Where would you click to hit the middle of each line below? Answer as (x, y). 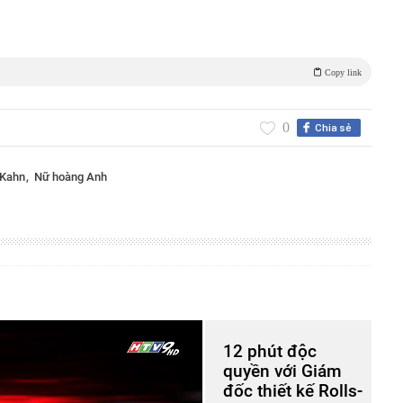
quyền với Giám (282, 371)
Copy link (342, 72)
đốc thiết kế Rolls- (293, 390)
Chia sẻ (333, 127)
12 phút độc (270, 351)
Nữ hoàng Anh (71, 176)
